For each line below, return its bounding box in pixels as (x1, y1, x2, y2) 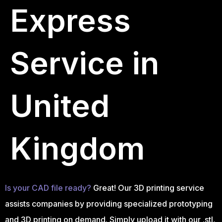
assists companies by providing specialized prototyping (5, 198, 213, 209)
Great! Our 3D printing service (93, 182, 204, 193)
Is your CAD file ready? (5, 182, 93, 193)
